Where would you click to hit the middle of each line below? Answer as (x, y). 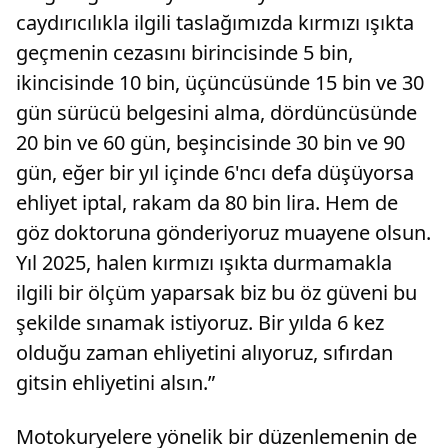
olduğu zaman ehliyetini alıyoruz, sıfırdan (204, 352)
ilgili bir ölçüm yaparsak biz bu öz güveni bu (216, 292)
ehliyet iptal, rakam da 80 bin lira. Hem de (207, 202)
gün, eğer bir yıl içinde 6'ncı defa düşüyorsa (215, 172)
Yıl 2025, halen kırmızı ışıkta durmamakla (204, 262)
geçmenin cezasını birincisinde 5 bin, (184, 52)
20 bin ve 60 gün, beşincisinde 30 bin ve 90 (210, 142)
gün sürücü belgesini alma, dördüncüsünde (216, 112)
